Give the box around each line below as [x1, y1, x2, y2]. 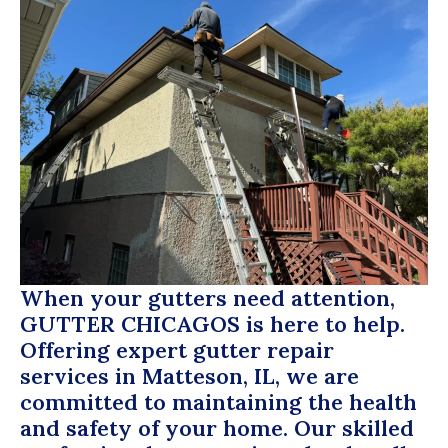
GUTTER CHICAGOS [20, 310, 240, 339]
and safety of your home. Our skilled [20, 414, 414, 443]
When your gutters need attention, [20, 284, 395, 313]
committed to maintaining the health [20, 388, 417, 417]
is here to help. [240, 310, 405, 339]
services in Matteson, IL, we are [20, 362, 359, 391]
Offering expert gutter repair [20, 336, 334, 365]
